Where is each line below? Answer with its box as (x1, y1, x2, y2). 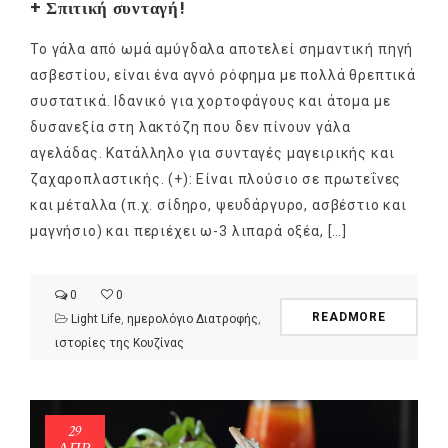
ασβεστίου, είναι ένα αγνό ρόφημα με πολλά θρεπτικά (30, 67, 416, 84)
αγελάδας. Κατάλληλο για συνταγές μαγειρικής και (30, 145, 395, 162)
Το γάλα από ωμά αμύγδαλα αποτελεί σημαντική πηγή (30, 41, 414, 58)
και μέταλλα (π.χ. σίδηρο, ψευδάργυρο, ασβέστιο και (30, 197, 407, 214)
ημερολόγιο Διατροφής (127, 312, 258, 327)
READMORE (312, 310, 386, 325)
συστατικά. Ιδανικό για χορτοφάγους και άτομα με (30, 93, 391, 110)
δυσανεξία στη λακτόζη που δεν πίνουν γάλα (30, 119, 351, 136)
